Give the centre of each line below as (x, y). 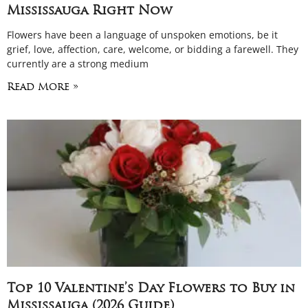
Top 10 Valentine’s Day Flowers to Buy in (151, 289)
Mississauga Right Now (89, 11)
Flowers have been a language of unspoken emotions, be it (142, 35)
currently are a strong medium (78, 64)
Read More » (43, 88)
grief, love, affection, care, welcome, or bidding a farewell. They (153, 49)
